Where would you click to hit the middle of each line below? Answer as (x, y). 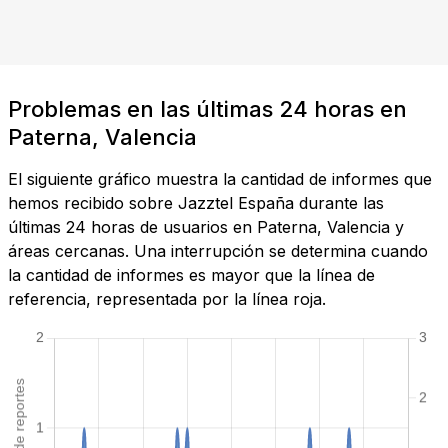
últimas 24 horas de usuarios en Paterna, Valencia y (206, 227)
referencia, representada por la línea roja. (167, 299)
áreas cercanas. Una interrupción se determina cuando (218, 251)
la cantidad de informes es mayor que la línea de (191, 275)
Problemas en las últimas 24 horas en (207, 109)
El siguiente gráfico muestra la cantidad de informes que (220, 179)
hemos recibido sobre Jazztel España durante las (196, 203)
